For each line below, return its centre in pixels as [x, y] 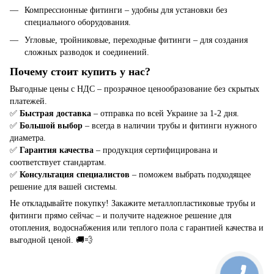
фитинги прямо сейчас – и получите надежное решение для [120, 216]
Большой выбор [51, 126]
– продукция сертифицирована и [156, 150]
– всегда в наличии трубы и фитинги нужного [170, 126]
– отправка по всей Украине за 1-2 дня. [165, 114]
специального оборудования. [78, 23]
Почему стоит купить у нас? [80, 72]
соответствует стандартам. [58, 163]
